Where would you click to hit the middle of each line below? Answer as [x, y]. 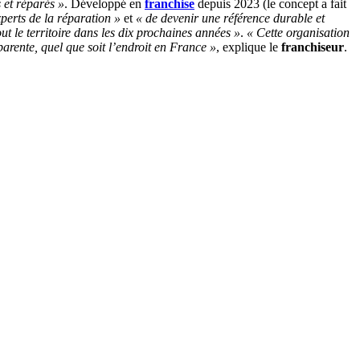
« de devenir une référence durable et [230, 18]
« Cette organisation [298, 32]
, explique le [249, 47]
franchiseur [313, 47]
